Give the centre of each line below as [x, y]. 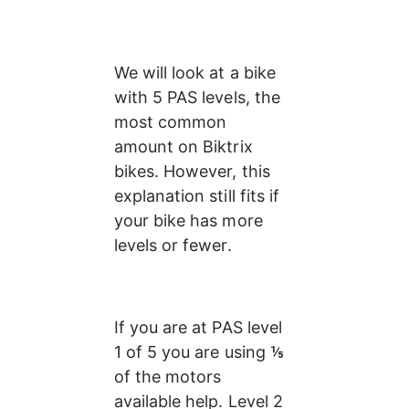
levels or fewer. [173, 245]
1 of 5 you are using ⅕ [201, 352]
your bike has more [190, 220]
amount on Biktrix [185, 147]
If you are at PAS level [200, 327]
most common [173, 122]
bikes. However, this [194, 171]
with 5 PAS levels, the [199, 97]
